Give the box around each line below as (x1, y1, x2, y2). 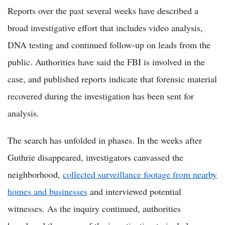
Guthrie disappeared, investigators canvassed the (8, 151, 183, 163)
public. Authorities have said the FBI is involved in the (8, 55, 205, 68)
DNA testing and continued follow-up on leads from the (8, 38, 210, 51)
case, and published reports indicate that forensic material (8, 72, 217, 85)
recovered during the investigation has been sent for (8, 89, 194, 102)
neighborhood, (8, 168, 63, 180)
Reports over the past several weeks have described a (8, 4, 198, 17)
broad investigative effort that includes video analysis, (8, 21, 203, 34)
